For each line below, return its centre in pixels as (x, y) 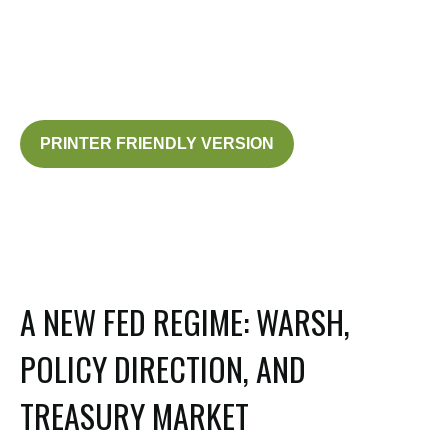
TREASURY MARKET (134, 415)
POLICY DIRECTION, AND (163, 368)
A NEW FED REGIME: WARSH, (185, 321)
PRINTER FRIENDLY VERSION (157, 143)
